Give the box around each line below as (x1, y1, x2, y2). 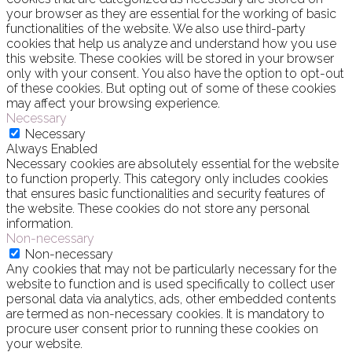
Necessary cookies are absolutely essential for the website (6, 156, 339, 172)
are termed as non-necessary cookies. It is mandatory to (6, 306, 324, 322)
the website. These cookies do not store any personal (6, 201, 310, 217)
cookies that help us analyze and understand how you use (6, 36, 336, 52)
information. (6, 216, 73, 232)
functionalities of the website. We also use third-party (6, 21, 306, 37)
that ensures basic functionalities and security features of (6, 186, 325, 202)
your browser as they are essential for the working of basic (6, 6, 336, 22)
